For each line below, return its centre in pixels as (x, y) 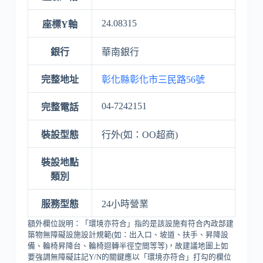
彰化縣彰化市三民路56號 (153, 79)
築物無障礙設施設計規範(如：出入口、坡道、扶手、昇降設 (128, 235)
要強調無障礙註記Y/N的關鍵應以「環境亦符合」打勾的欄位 (129, 257)
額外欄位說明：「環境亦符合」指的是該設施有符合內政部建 (130, 223)
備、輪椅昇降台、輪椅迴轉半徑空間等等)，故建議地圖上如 (128, 246)
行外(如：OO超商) (139, 134)
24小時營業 (125, 204)
